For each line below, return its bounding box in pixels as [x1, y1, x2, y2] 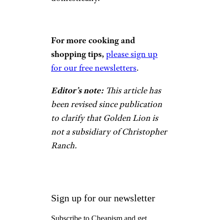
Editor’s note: [51, 85, 106, 96]
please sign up [106, 49, 158, 59]
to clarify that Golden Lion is [51, 112, 158, 123]
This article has [106, 85, 161, 96]
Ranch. [51, 140, 77, 151]
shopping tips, [51, 49, 104, 59]
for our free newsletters [51, 62, 137, 73]
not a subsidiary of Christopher [51, 126, 167, 137]
